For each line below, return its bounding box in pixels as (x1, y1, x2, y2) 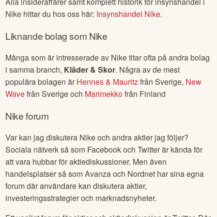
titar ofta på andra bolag (127, 52, 210, 63)
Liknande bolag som (5, 29, 89, 42)
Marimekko (85, 88, 123, 100)
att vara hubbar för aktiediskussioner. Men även (5, 156, 167, 168)
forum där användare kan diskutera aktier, (5, 180, 147, 192)
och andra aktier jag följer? (95, 132, 189, 143)
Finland (139, 88, 166, 100)
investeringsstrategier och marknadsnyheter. (5, 192, 157, 204)
